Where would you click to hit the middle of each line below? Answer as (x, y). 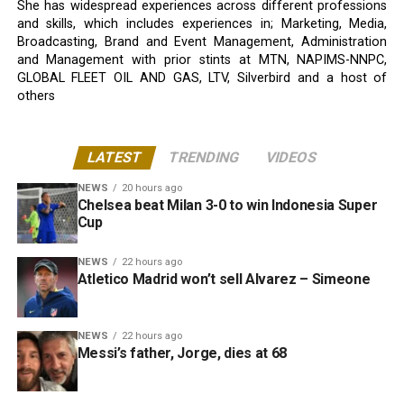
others (36, 96)
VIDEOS (291, 157)
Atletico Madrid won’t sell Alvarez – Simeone (224, 279)
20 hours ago (151, 188)
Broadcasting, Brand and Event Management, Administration (202, 41)
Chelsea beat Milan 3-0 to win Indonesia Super (227, 205)
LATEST (115, 157)
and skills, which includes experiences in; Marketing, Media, (202, 23)
